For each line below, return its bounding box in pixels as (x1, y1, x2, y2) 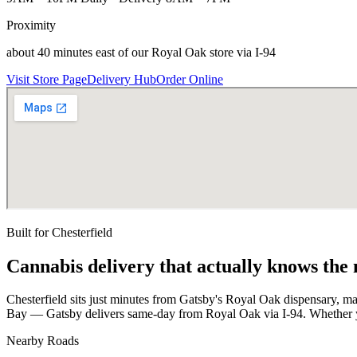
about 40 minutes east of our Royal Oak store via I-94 (6, 45, 276, 59)
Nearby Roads (6, 334, 79, 348)
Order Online (156, 72, 223, 86)
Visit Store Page (6, 72, 87, 86)
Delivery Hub (87, 72, 156, 86)
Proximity (6, 18, 56, 32)
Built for (6, 225, 52, 239)
